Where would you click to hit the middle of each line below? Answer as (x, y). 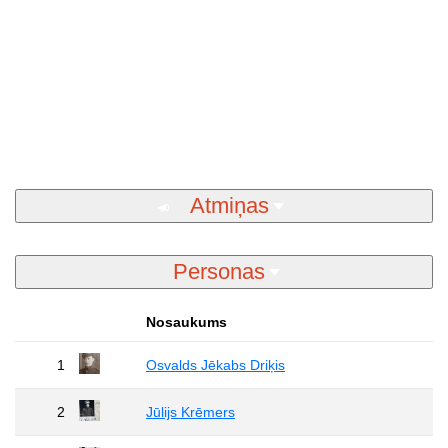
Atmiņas (229, 206)
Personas (218, 272)
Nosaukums (186, 322)
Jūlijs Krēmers (190, 412)
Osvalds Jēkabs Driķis (215, 365)
